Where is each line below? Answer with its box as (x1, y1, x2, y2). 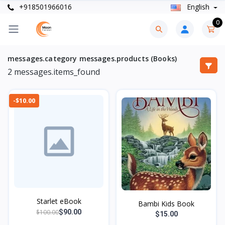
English (184, 2, 211, 12)
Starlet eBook (36, 196, 81, 206)
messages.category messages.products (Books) (8, 53, 177, 63)
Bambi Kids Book (138, 198, 194, 208)
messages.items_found (12, 66, 100, 77)
